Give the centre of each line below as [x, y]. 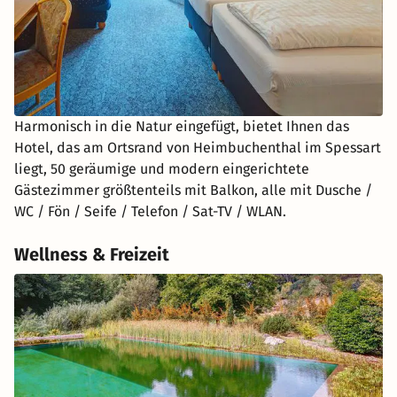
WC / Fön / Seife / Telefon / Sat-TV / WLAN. [150, 212]
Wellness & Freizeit [92, 255]
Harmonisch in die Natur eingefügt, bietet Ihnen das [182, 127]
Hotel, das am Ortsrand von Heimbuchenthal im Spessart [198, 148]
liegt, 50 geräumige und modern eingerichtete [162, 169]
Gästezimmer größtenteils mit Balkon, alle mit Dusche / [193, 191]
